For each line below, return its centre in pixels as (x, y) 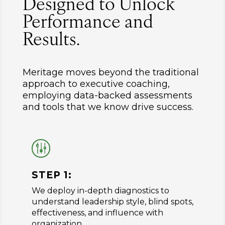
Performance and (88, 23)
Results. (51, 41)
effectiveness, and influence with (97, 212)
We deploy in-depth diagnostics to (100, 190)
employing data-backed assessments (107, 95)
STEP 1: (51, 175)
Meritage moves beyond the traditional (110, 72)
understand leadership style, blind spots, (112, 201)
